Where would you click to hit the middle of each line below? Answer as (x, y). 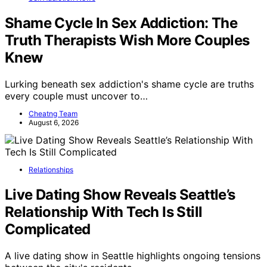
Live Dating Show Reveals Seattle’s (120, 194)
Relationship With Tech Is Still (104, 212)
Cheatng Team (53, 114)
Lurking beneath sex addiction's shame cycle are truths (129, 84)
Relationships (51, 170)
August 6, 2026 (54, 123)
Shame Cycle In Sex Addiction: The (121, 23)
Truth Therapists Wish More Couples (127, 41)
